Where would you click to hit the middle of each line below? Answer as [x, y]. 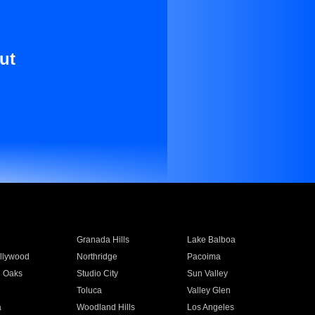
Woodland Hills [105, 307]
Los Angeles [211, 307]
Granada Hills [103, 240]
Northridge [97, 257]
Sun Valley [208, 274]
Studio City [97, 274]
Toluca [89, 290]
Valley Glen [209, 290]
